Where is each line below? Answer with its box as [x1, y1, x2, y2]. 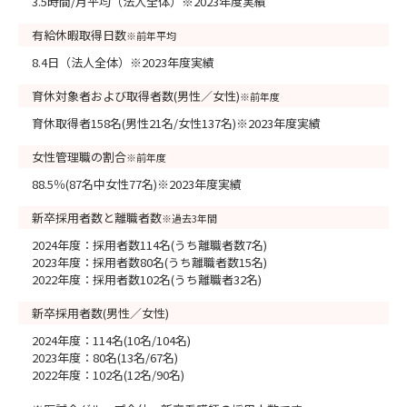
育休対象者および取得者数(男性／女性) [32, 87, 240, 104]
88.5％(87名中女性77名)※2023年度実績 [32, 175, 242, 193]
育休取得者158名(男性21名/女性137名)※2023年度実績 [32, 114, 321, 132]
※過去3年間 [162, 211, 217, 225]
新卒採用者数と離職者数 [32, 209, 162, 226]
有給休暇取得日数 [32, 26, 126, 44]
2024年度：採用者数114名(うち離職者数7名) [32, 236, 267, 253]
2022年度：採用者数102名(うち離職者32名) [32, 271, 262, 288]
